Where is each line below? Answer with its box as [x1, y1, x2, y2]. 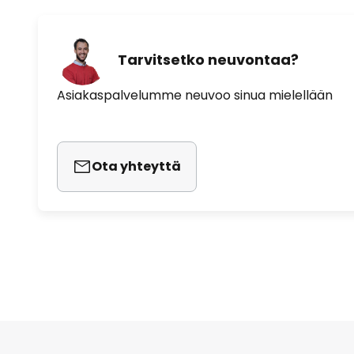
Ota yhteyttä [92, 157, 181, 175]
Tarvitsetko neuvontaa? [118, 49, 299, 70]
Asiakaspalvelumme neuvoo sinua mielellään [57, 86, 333, 104]
